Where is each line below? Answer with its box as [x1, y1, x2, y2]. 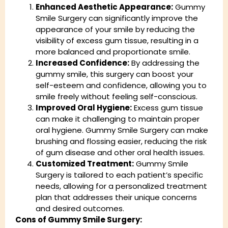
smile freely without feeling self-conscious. [36, 91, 197, 102]
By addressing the [129, 57, 199, 68]
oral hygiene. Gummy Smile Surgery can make [36, 124, 208, 135]
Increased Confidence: [36, 57, 129, 68]
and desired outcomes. [36, 203, 124, 214]
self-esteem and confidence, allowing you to [36, 79, 207, 91]
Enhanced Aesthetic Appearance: [36, 1, 173, 12]
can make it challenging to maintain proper [36, 113, 199, 124]
